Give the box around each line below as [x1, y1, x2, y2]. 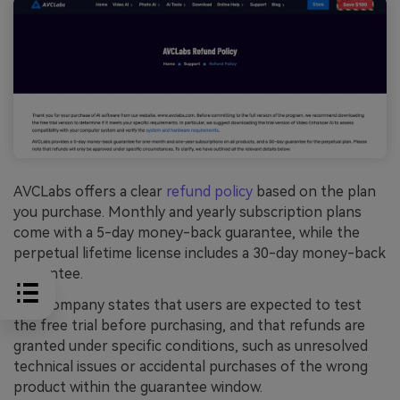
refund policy [166, 182, 253, 200]
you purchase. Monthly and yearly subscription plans [13, 203, 362, 221]
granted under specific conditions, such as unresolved [13, 337, 368, 355]
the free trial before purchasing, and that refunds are [13, 317, 365, 335]
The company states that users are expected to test [13, 296, 362, 314]
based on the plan [253, 182, 376, 200]
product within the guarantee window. [13, 379, 262, 396]
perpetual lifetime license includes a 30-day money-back [13, 244, 386, 262]
